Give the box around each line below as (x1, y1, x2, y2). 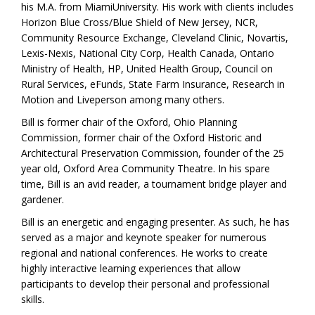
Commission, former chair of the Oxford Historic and (21, 131, 262, 145)
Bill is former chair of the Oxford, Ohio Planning (21, 115, 237, 129)
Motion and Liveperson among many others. (21, 93, 224, 107)
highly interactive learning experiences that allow (21, 262, 240, 276)
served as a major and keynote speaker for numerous (21, 231, 266, 245)
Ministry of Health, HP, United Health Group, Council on (21, 62, 273, 76)
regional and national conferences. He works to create (21, 246, 268, 260)
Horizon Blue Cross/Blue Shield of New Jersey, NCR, (21, 15, 258, 30)
